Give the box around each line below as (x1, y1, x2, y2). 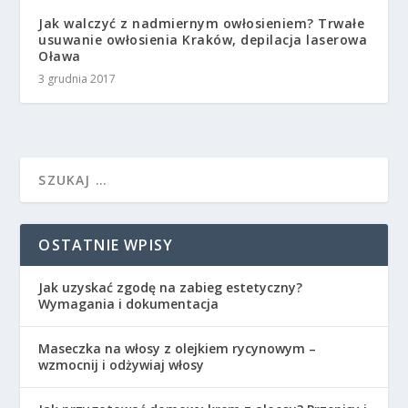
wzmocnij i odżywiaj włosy (38, 355, 205, 373)
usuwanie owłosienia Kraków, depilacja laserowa (38, 30, 368, 48)
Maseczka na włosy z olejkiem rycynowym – (38, 339, 317, 357)
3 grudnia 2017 (38, 70, 117, 87)
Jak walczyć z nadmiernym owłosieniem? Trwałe (38, 14, 365, 32)
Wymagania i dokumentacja (38, 294, 219, 312)
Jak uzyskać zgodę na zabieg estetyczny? (38, 278, 303, 296)
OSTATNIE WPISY (38, 234, 174, 255)
